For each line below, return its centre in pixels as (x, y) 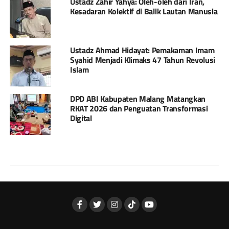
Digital (81, 118)
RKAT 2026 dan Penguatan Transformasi (139, 109)
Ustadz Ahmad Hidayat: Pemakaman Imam (142, 50)
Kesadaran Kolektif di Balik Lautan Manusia (144, 12)
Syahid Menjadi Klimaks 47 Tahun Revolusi (143, 60)
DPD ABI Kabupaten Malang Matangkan (138, 99)
